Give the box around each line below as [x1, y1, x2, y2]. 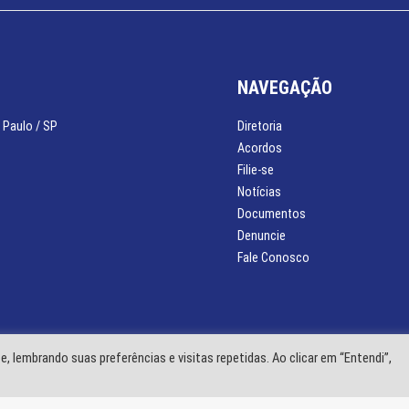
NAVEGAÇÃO [237, 77, 332, 99]
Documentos [237, 206, 306, 221]
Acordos [237, 141, 282, 155]
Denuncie [237, 228, 286, 243]
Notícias [237, 184, 281, 199]
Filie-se [237, 163, 274, 177]
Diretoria [237, 119, 282, 133]
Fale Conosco [237, 250, 309, 265]
